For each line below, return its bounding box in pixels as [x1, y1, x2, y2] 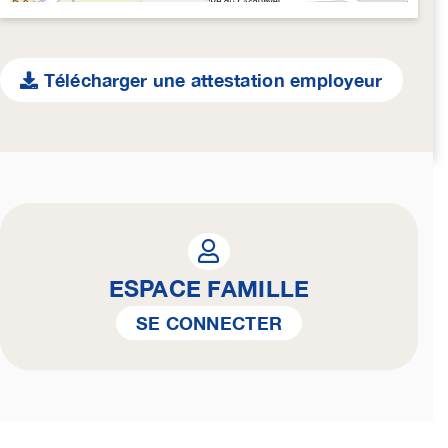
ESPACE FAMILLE [108, 274, 310, 303]
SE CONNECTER [135, 312, 283, 335]
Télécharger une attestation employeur [38, 69, 383, 92]
